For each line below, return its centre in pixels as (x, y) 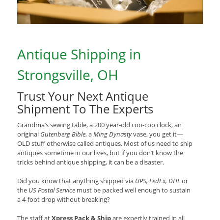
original (29, 134)
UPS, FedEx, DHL (158, 181)
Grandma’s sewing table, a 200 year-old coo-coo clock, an (99, 125)
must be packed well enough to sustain (133, 190)
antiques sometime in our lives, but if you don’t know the (100, 153)
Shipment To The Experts (85, 109)
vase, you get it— (158, 134)
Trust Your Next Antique (83, 96)
